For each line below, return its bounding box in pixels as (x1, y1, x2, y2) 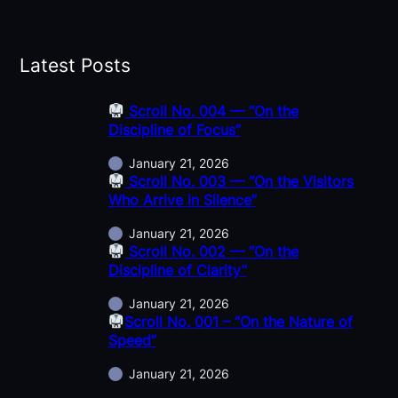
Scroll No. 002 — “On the (124, 243, 299, 261)
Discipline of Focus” (107, 121, 241, 139)
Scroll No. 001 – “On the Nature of (124, 313, 354, 331)
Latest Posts (19, 53, 131, 76)
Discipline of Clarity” (107, 261, 247, 280)
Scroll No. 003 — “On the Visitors (124, 172, 354, 191)
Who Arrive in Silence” (107, 191, 257, 210)
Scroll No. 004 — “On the (124, 102, 299, 121)
